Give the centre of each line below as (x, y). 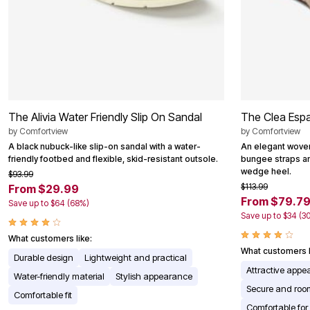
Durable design (44, 258)
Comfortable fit (43, 295)
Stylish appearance (154, 276)
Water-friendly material (59, 276)
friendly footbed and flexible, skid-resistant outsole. (113, 159)
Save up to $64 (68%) (49, 203)
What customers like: (50, 239)
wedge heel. (266, 172)
